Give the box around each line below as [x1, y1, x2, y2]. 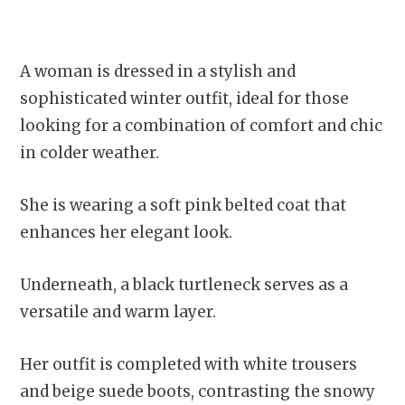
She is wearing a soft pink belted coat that [20, 194, 346, 215]
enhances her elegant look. [20, 221, 236, 242]
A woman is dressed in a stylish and [20, 61, 296, 81]
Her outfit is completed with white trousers [20, 353, 357, 374]
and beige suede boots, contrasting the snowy [20, 381, 375, 401]
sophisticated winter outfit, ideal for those [20, 88, 349, 108]
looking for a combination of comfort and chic [20, 115, 382, 136]
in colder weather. [20, 142, 163, 163]
